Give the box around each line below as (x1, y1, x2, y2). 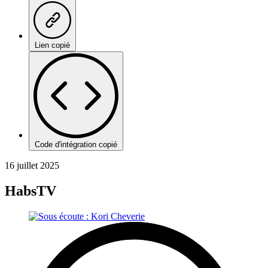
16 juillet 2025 (5, 160, 59, 170)
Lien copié (35, 40, 70, 50)
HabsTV (5, 182, 56, 199)
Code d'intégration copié (35, 139, 117, 149)
